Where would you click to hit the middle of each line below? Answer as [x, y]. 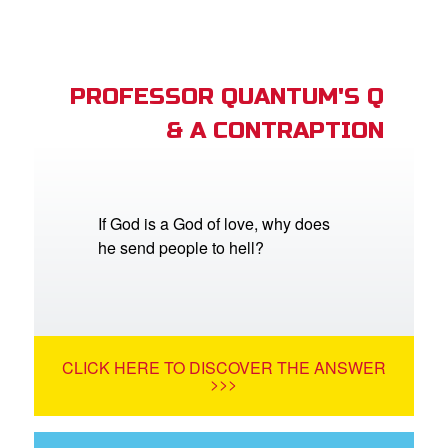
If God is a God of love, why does [214, 224]
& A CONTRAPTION [274, 131]
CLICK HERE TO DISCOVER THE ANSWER [223, 368]
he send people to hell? [181, 248]
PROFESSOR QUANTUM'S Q [226, 97]
